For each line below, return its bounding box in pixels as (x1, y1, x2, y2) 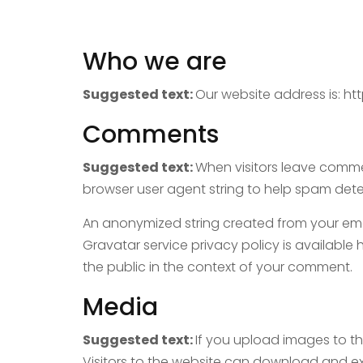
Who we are (83, 45, 227, 79)
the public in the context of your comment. (83, 258, 352, 276)
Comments (83, 117, 219, 152)
